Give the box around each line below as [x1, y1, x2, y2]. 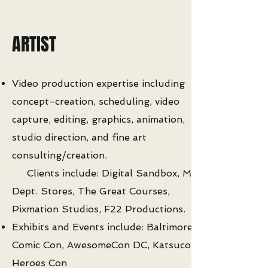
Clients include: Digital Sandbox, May [27, 167, 202, 179]
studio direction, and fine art [12, 132, 147, 143]
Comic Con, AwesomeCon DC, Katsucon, [12, 239, 199, 251]
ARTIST [12, 31, 56, 57]
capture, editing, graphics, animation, [12, 114, 185, 125]
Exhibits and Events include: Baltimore [12, 221, 193, 233]
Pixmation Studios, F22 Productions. [12, 203, 185, 215]
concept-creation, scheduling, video [12, 96, 179, 107]
